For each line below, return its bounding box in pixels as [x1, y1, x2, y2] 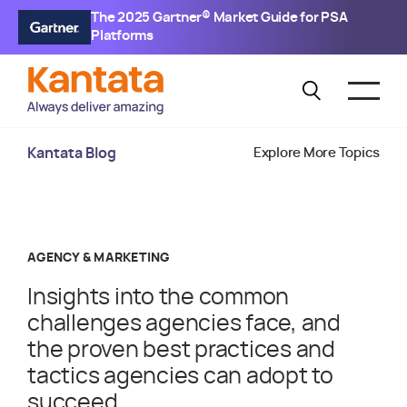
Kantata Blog [27, 145, 116, 161]
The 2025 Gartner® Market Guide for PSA [91, 11, 348, 25]
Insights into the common [27, 286, 289, 309]
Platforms [91, 29, 154, 43]
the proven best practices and [27, 339, 335, 362]
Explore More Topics [253, 145, 380, 160]
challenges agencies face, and [27, 313, 341, 335]
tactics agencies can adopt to [27, 365, 333, 388]
